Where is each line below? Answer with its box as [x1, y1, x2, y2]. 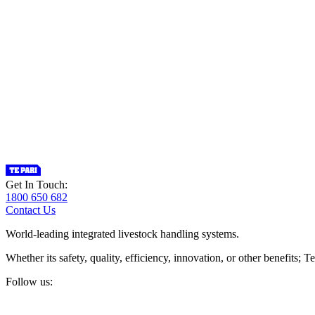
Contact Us [6, 204, 56, 216]
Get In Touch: [6, 179, 67, 191]
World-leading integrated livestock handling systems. [6, 228, 239, 240]
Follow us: [6, 276, 53, 288]
